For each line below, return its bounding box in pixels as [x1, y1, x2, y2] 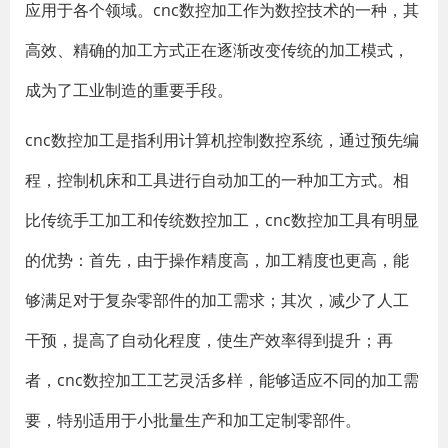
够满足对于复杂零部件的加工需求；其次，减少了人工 [25, 289, 409, 311]
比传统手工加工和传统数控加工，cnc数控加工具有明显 [25, 209, 419, 231]
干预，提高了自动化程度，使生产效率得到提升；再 [25, 329, 393, 351]
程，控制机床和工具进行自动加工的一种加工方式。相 [25, 169, 409, 191]
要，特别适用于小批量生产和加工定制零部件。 [25, 409, 361, 431]
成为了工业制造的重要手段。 [25, 79, 233, 101]
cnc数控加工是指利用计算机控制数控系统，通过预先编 [25, 129, 419, 151]
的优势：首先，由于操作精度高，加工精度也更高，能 [25, 249, 409, 271]
